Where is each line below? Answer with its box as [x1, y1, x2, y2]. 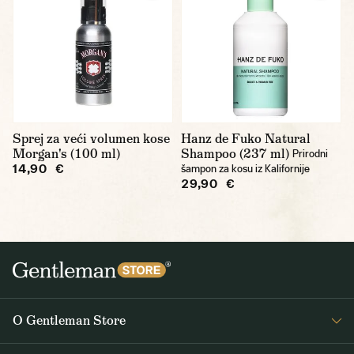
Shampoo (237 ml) [181, 145, 289, 162]
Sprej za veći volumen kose [13, 130, 170, 147]
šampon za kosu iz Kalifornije [181, 163, 310, 175]
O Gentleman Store [13, 312, 126, 330]
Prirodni [292, 148, 328, 160]
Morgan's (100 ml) [13, 145, 120, 162]
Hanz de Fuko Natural [181, 130, 311, 147]
